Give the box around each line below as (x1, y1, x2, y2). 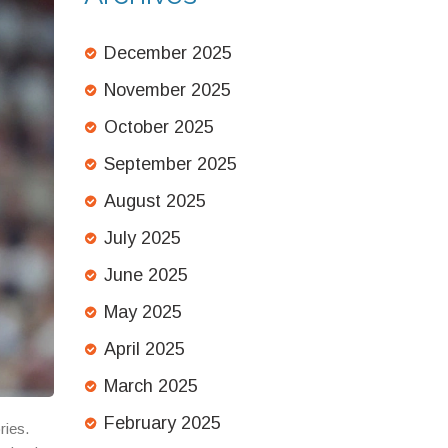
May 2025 (103, 302, 182, 322)
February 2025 (103, 413, 221, 433)
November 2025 (103, 80, 231, 100)
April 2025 (103, 339, 185, 359)
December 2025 (103, 43, 232, 63)
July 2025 (103, 228, 181, 248)
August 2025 (103, 191, 206, 211)
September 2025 (103, 154, 237, 174)
